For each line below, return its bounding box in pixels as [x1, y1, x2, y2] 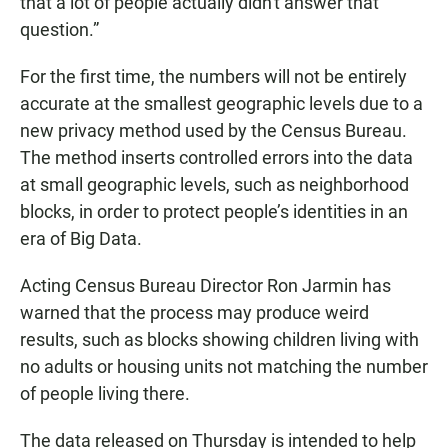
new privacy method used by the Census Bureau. [20, 119, 407, 141]
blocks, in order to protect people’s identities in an [20, 200, 408, 222]
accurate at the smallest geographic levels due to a [20, 92, 423, 114]
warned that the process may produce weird [20, 301, 369, 323]
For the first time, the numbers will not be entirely [20, 65, 407, 87]
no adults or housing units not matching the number [20, 355, 428, 377]
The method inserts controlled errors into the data [20, 146, 413, 168]
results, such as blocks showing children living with [20, 328, 419, 350]
